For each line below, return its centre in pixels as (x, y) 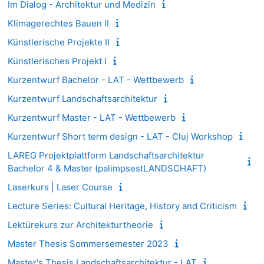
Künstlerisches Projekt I (57, 61)
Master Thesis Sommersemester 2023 (88, 243)
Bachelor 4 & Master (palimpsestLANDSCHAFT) (107, 168)
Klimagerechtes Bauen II (58, 23)
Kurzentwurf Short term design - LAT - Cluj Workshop (120, 136)
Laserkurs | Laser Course (60, 187)
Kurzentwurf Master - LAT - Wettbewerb (92, 117)
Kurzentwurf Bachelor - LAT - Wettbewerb (96, 80)
